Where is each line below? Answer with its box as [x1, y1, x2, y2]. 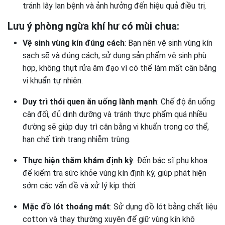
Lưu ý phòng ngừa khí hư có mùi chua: [8, 20, 179, 32]
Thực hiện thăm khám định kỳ [23, 156, 133, 165]
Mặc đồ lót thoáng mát [23, 202, 110, 211]
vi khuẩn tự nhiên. [23, 76, 83, 85]
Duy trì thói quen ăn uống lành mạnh [23, 97, 157, 106]
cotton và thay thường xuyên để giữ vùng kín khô [23, 214, 195, 224]
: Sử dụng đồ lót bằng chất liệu [110, 202, 217, 211]
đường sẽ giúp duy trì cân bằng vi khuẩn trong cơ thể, [23, 122, 209, 132]
